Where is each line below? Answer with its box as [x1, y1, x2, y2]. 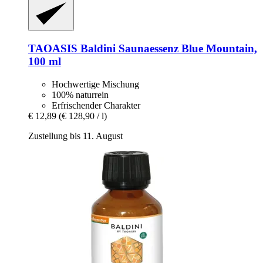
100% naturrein [52, 89, 109, 100]
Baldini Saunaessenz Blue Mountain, [77, 42, 257, 55]
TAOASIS [28, 42, 77, 55]
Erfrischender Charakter [52, 100, 140, 110]
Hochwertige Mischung [52, 79, 139, 89]
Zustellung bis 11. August [28, 130, 123, 141]
